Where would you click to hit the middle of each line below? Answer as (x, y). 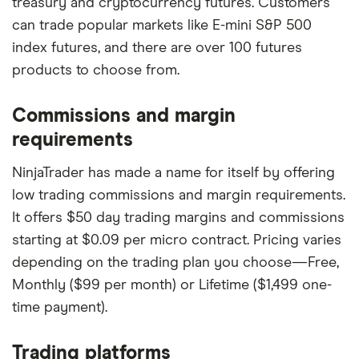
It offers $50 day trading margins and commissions (178, 218)
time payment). (60, 308)
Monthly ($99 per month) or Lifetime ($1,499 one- (172, 285)
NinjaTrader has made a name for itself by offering (173, 173)
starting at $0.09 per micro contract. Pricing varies (177, 240)
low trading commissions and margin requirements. (179, 196)
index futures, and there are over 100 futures (157, 48)
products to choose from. (96, 71)
